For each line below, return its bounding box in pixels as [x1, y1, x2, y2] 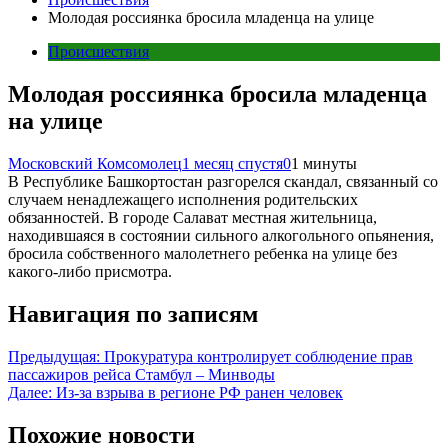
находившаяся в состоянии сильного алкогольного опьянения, [8, 226, 434, 244]
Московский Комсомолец [8, 154, 182, 172]
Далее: [8, 383, 52, 401]
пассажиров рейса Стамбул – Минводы [8, 365, 275, 383]
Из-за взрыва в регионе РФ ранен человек [56, 383, 343, 401]
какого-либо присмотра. [8, 262, 172, 280]
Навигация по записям [8, 300, 258, 327]
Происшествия [48, 43, 149, 60]
